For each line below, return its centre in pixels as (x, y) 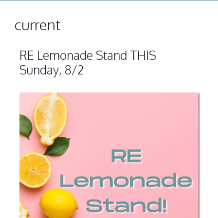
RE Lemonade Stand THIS (88, 55)
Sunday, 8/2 (52, 69)
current (37, 24)
